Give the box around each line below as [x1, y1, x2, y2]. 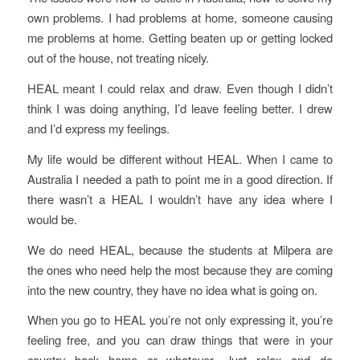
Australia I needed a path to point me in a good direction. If [27, 170, 333, 187]
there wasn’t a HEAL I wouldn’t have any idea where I [27, 190, 333, 207]
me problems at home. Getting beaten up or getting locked [27, 29, 333, 47]
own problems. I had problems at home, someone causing [27, 9, 333, 27]
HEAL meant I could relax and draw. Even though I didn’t [27, 80, 333, 97]
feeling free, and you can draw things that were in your [27, 331, 333, 349]
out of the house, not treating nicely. [27, 49, 209, 67]
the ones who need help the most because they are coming [27, 260, 333, 278]
